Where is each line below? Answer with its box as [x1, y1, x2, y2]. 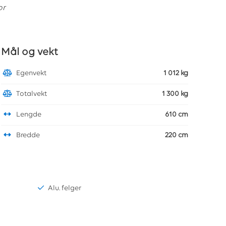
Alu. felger [48, 185, 82, 193]
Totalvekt [16, 90, 47, 98]
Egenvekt [16, 70, 46, 78]
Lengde [16, 111, 41, 119]
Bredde [16, 132, 40, 140]
